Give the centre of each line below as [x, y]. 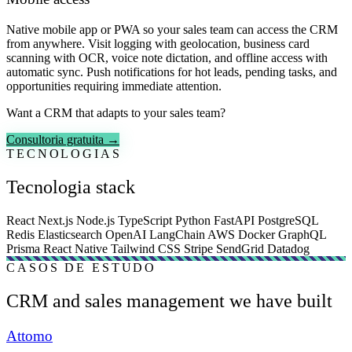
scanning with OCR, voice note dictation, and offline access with [167, 58]
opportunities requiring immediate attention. [114, 86]
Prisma [25, 248]
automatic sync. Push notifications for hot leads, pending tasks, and [172, 72]
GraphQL [302, 234]
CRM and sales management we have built [169, 301]
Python [194, 220]
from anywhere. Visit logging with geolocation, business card [158, 44]
